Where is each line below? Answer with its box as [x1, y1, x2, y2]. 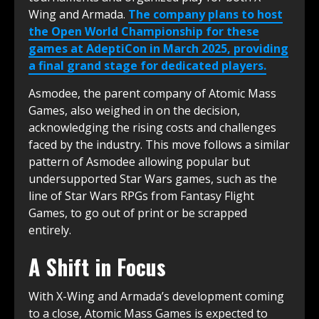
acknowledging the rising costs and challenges [28, 119, 276, 135]
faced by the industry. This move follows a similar [28, 136, 290, 152]
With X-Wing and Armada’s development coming [28, 288, 284, 304]
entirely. [28, 221, 71, 238]
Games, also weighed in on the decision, [28, 102, 240, 118]
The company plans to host [128, 6, 283, 22]
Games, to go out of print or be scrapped [28, 204, 247, 221]
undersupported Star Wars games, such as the [28, 170, 277, 187]
